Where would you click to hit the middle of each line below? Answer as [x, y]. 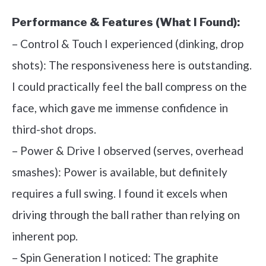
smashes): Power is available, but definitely [120, 172]
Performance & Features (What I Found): [126, 22]
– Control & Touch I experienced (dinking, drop [128, 44]
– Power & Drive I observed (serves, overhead [128, 151]
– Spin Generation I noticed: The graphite [115, 257]
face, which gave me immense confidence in [120, 108]
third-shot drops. [54, 129]
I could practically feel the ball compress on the [129, 86]
